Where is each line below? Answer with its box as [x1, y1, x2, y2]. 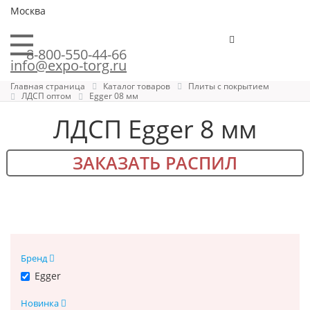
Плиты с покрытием [188, 80, 269, 92]
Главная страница [10, 80, 85, 92]
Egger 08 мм [89, 90, 138, 102]
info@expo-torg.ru [10, 56, 127, 75]
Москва [10, 4, 46, 17]
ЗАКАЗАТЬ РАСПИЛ [72, 150, 237, 174]
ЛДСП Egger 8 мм [53, 111, 257, 146]
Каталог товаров [103, 80, 170, 92]
